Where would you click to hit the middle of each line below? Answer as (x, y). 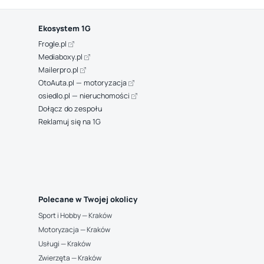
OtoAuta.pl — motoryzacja (83, 83)
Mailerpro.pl (59, 70)
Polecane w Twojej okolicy (88, 199)
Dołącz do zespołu (70, 109)
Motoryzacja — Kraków (74, 230)
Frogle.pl (53, 44)
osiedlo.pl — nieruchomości (85, 96)
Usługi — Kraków (64, 244)
